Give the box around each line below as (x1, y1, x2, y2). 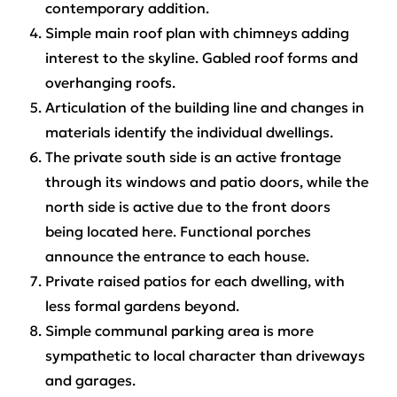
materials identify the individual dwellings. (44, 123, 333, 142)
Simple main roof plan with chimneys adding (44, 24, 349, 43)
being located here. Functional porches (44, 222, 311, 241)
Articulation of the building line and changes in (44, 98, 364, 117)
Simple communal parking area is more (44, 322, 314, 340)
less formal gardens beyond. (44, 297, 239, 315)
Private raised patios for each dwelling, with (44, 272, 345, 291)
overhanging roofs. (44, 74, 175, 92)
